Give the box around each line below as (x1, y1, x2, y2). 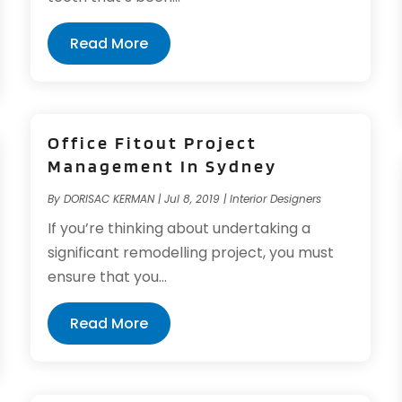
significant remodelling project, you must (48, 242, 335, 264)
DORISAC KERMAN (64, 191, 155, 207)
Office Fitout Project (48, 132, 258, 154)
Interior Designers (230, 191, 322, 207)
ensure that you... (48, 267, 168, 288)
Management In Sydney (48, 155, 278, 178)
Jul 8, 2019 (164, 191, 221, 207)
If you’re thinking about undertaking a (48, 218, 311, 240)
